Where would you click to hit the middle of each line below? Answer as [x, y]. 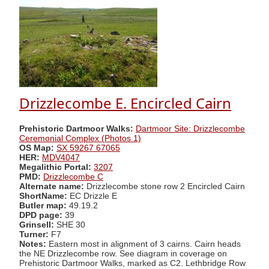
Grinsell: [38, 225]
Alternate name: [53, 186]
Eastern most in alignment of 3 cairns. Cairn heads [144, 244]
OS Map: [37, 148]
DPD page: [41, 215]
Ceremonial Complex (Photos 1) [80, 138]
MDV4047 [61, 157]
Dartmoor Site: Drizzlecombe [190, 128]
